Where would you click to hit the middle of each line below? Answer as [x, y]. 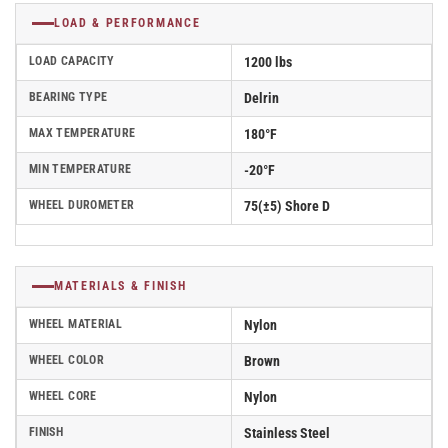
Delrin [261, 98]
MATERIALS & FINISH [120, 286]
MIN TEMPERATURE [80, 169]
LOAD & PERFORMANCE [127, 23]
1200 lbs [268, 62]
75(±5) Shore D [287, 206]
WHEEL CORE [63, 396]
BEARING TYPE [68, 97]
